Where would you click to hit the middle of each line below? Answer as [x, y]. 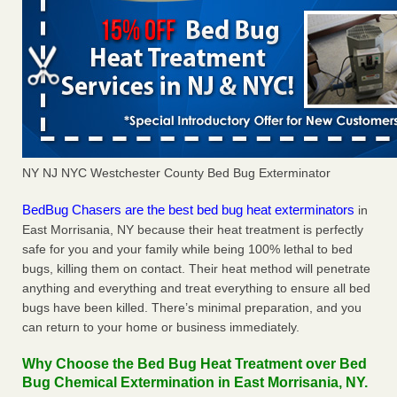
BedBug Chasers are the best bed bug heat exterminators [188, 210]
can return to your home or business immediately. [161, 327]
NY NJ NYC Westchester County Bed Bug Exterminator [176, 173]
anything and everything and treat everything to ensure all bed [196, 288]
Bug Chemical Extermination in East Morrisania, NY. [195, 383]
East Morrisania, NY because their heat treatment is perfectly [193, 230]
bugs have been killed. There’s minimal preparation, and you [192, 308]
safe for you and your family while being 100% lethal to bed [187, 249]
